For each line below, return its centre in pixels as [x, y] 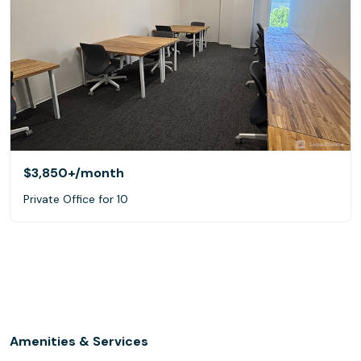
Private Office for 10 [76, 199]
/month [100, 172]
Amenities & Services [79, 341]
